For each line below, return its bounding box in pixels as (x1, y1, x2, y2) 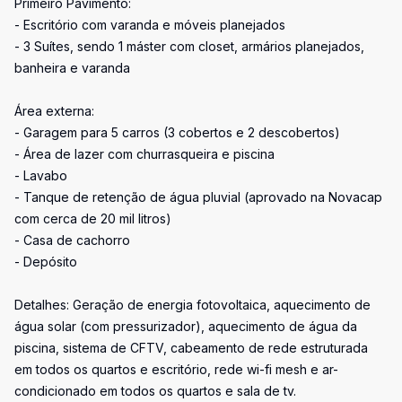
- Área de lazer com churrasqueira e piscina (14, 146, 275, 162)
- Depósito (14, 254, 77, 269)
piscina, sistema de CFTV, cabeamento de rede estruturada (14, 340, 368, 355)
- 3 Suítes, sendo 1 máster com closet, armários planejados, (14, 39, 364, 54)
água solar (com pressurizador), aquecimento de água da (14, 319, 357, 334)
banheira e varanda (14, 60, 130, 75)
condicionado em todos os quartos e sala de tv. (14, 383, 296, 398)
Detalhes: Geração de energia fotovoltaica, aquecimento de (14, 297, 371, 312)
